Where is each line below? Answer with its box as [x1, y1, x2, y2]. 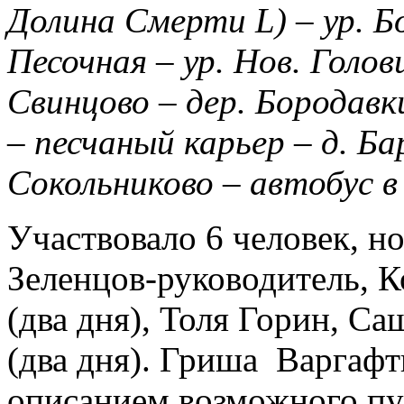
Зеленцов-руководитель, [7, 258, 369, 298]
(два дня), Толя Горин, [7, 298, 348, 338]
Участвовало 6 [7, 217, 224, 257]
